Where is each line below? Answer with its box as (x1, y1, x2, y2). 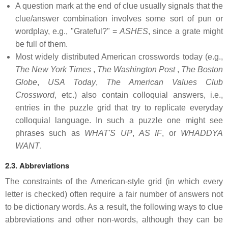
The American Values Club (106, 78, 223, 87)
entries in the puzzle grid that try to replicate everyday (15, 103, 223, 112)
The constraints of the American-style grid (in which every (5, 177, 223, 186)
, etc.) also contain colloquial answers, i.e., (54, 91, 223, 100)
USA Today (48, 78, 96, 87)
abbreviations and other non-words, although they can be (5, 215, 223, 224)
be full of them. (15, 40, 68, 49)
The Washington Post (97, 65, 175, 74)
